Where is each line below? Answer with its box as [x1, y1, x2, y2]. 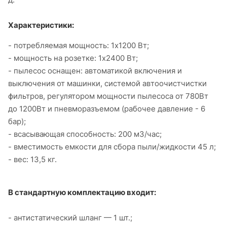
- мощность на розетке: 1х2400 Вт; [8, 53, 138, 63]
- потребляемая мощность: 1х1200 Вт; [8, 40, 149, 50]
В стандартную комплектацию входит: [8, 187, 156, 197]
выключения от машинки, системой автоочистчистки [8, 78, 207, 88]
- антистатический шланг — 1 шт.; [8, 212, 132, 222]
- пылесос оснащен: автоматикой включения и [8, 65, 182, 75]
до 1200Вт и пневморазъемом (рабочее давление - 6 [8, 103, 205, 113]
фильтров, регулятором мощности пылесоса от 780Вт [8, 91, 208, 101]
